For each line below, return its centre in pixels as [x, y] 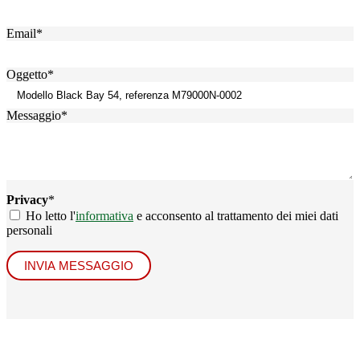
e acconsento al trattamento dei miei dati [236, 215]
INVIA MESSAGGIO [79, 265]
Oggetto [27, 74]
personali [29, 230]
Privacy [27, 199]
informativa [104, 215]
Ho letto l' [49, 215]
